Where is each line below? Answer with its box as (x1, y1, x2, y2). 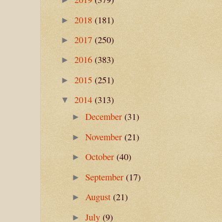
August (85, 191, 113, 203)
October (85, 151, 117, 163)
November (85, 130, 125, 143)
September (85, 170, 126, 183)
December (85, 111, 125, 123)
